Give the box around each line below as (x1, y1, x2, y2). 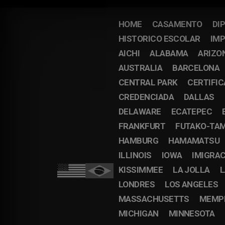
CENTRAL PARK (118, 77, 178, 87)
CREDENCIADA (118, 92, 174, 102)
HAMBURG (118, 136, 159, 146)
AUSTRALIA (118, 63, 163, 73)
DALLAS (183, 92, 214, 102)
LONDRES (118, 179, 155, 189)
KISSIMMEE (118, 165, 163, 175)
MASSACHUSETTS (118, 194, 189, 204)
